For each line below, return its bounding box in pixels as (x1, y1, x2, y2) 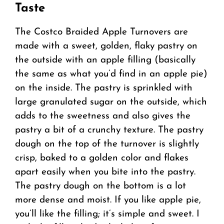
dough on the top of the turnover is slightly (15, 139, 199, 149)
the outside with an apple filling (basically (15, 55, 195, 65)
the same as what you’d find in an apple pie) (15, 69, 207, 79)
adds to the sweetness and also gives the (15, 111, 190, 121)
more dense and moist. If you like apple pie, (15, 195, 201, 205)
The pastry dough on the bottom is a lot (15, 181, 186, 191)
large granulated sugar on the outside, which (15, 97, 207, 107)
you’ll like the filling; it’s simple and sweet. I (15, 209, 199, 219)
